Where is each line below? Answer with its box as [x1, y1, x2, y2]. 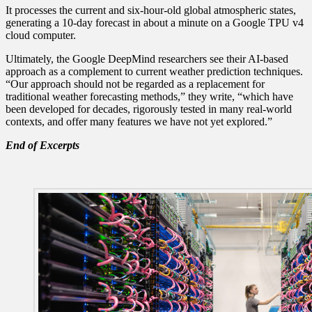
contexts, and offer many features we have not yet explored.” [6, 115, 272, 127]
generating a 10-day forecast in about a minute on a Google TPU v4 [6, 16, 304, 29]
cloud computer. [6, 29, 76, 41]
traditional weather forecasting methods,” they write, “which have [6, 90, 293, 102]
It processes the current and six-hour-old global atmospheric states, [6, 3, 296, 16]
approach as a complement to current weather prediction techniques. [6, 65, 303, 77]
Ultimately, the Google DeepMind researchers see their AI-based [6, 52, 288, 65]
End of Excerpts [6, 139, 79, 151]
